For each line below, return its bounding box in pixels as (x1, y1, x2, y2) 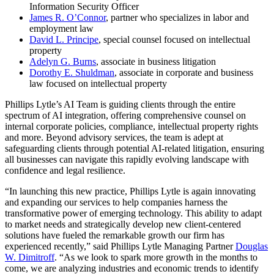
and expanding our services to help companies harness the (5, 196, 228, 207)
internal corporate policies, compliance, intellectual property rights (5, 120, 258, 131)
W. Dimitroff (5, 251, 54, 262)
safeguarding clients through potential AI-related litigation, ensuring (5, 143, 264, 154)
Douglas (235, 240, 268, 251)
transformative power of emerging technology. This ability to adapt (5, 207, 262, 218)
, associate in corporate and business (114, 67, 253, 78)
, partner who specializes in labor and (106, 12, 249, 23)
